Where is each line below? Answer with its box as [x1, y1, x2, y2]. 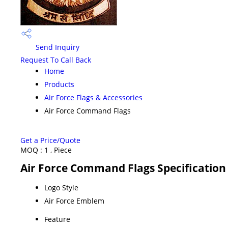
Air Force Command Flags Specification [20, 160, 226, 175]
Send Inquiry [34, 42, 79, 52]
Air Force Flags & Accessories [44, 92, 142, 102]
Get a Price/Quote [20, 135, 80, 145]
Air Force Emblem [44, 195, 104, 206]
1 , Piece [44, 145, 72, 155]
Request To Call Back [20, 54, 91, 65]
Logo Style [44, 182, 78, 192]
